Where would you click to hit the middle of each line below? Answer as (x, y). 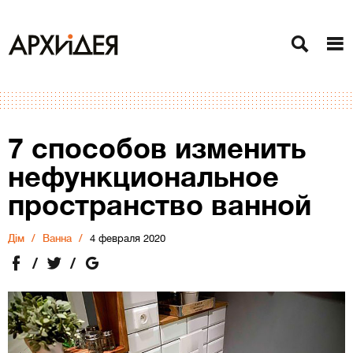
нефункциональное (143, 177)
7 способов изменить (157, 149)
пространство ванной (160, 205)
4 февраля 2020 (128, 238)
